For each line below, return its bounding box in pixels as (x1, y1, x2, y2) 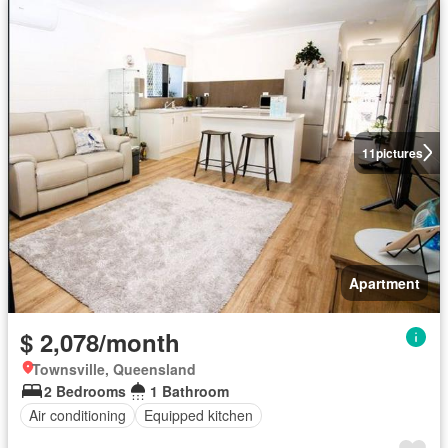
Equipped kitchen (144, 405, 253, 426)
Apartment (349, 272, 420, 293)
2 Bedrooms (44, 380, 126, 401)
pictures (375, 143, 423, 162)
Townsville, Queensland (32, 358, 196, 379)
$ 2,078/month (20, 324, 180, 359)
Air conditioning (29, 405, 126, 426)
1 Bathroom (150, 380, 229, 401)
